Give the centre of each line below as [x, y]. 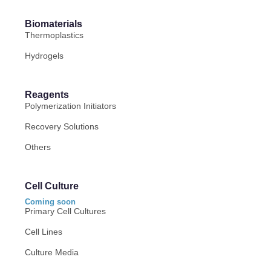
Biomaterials [54, 24]
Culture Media [52, 252]
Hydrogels [44, 56]
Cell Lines [44, 232]
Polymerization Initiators [71, 106]
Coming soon [51, 202]
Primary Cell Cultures [66, 211]
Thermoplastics [54, 35]
